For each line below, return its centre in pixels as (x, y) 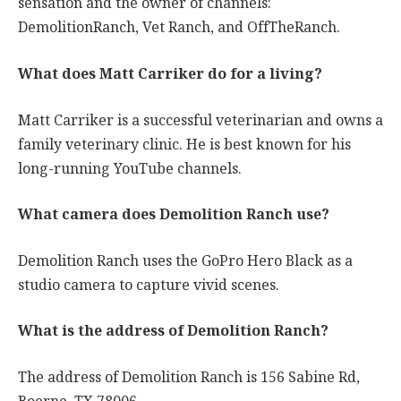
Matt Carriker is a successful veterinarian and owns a (200, 120)
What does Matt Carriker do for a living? (170, 73)
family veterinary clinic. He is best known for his (184, 144)
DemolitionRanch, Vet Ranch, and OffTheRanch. (179, 28)
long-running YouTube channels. (130, 168)
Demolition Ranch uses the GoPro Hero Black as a (185, 260)
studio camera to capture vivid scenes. (149, 285)
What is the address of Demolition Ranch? (173, 331)
